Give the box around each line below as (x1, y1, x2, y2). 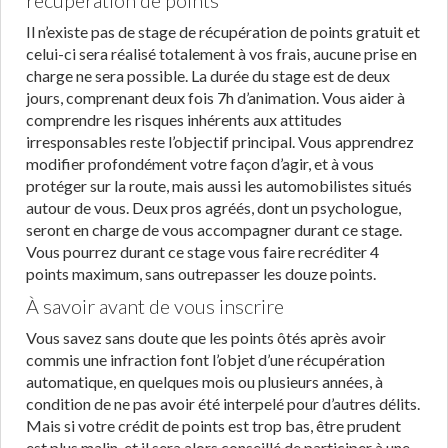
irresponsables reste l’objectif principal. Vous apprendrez (26, 132, 414, 151)
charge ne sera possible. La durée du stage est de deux (26, 66, 390, 85)
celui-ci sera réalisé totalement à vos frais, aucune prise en (26, 44, 417, 63)
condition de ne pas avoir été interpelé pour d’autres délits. (26, 394, 420, 413)
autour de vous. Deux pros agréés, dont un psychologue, (26, 198, 401, 217)
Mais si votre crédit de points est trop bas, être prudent (26, 416, 401, 435)
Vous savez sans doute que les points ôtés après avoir (26, 328, 386, 347)
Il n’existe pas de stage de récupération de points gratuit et (26, 22, 420, 41)
